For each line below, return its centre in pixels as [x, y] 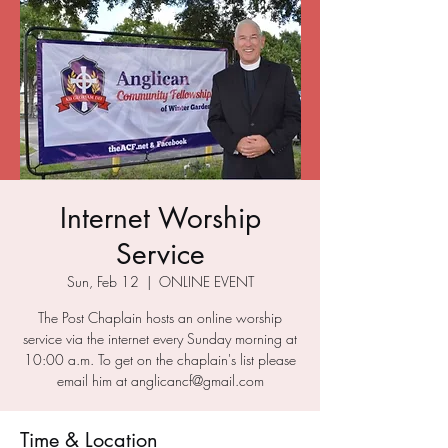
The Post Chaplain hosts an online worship [160, 317]
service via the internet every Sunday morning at [160, 338]
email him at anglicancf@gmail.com [160, 380]
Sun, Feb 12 [102, 281]
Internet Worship [160, 218]
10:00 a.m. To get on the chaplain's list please [160, 359]
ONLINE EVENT [206, 281]
